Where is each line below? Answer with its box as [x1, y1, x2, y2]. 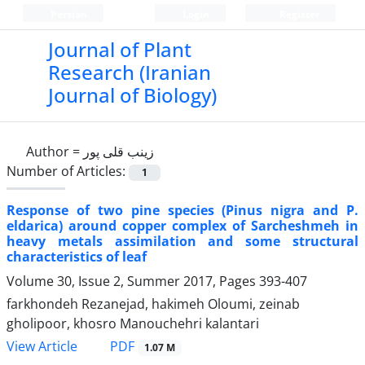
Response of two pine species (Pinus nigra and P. [7, 201, 358, 220]
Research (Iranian [47, 59, 211, 86]
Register [276, 7, 319, 21]
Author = [26, 143, 83, 161]
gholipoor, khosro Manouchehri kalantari [7, 314, 259, 333]
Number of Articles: [7, 162, 129, 180]
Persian [47, 7, 87, 21]
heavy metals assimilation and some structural [7, 232, 358, 251]
